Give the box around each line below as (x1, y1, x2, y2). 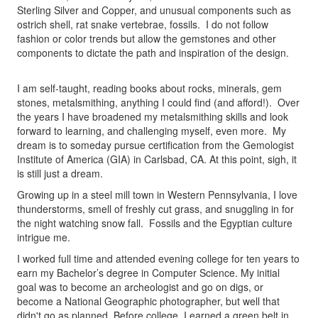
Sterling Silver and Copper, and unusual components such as (16, 3, 291, 18)
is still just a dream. (16, 166, 103, 181)
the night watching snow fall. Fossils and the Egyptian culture (16, 216, 292, 231)
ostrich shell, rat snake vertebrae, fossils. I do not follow (16, 17, 268, 32)
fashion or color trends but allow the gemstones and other (16, 31, 276, 46)
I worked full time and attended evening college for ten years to (16, 251, 300, 266)
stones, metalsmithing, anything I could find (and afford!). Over (16, 95, 300, 110)
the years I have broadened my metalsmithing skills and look (16, 109, 288, 124)
